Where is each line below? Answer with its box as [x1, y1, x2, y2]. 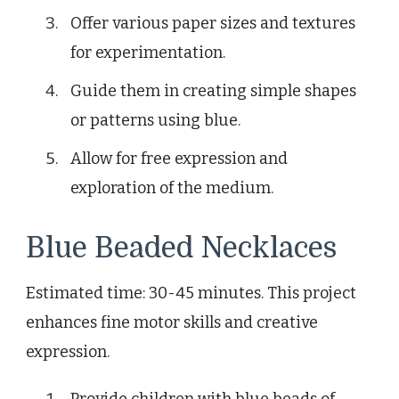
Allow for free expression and [70, 148, 288, 168]
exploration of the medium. [70, 177, 273, 198]
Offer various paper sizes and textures [70, 12, 355, 33]
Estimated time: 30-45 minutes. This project [26, 282, 356, 303]
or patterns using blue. [70, 110, 240, 130]
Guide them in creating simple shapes [70, 80, 356, 101]
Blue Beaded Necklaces [26, 231, 337, 265]
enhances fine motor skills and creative [26, 312, 318, 332]
